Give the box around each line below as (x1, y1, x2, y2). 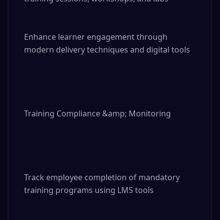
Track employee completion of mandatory (24, 172, 180, 183)
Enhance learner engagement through (24, 31, 167, 42)
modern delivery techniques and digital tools (24, 44, 190, 55)
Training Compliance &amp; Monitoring (24, 108, 171, 119)
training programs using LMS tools (24, 185, 154, 195)
